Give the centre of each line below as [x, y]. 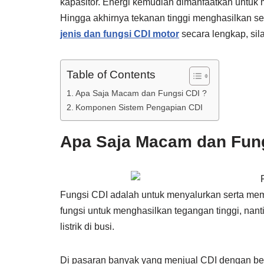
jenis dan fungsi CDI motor [120, 34]
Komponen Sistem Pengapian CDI [139, 107]
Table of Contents [111, 75]
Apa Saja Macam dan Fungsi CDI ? [141, 93]
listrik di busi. [87, 226]
